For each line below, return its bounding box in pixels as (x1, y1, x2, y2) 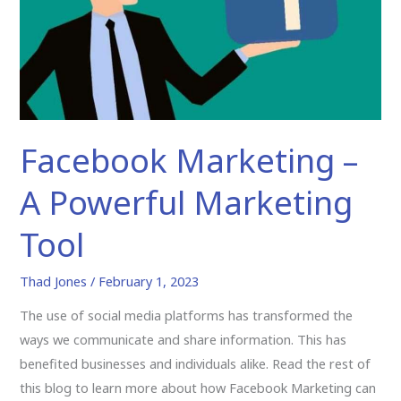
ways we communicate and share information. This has (20, 330, 347, 349)
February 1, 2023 (98, 271, 200, 290)
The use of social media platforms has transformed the (20, 306, 354, 325)
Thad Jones (20, 271, 91, 290)
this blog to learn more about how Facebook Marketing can (20, 379, 377, 397)
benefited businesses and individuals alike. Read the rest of (20, 354, 371, 373)
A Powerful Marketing (20, 179, 354, 225)
